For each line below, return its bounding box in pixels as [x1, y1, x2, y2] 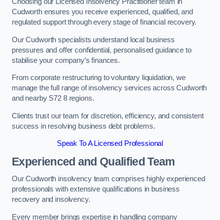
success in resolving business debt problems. [12, 122, 155, 130]
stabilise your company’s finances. [12, 56, 120, 64]
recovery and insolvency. [12, 195, 90, 204]
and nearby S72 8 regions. [12, 94, 94, 103]
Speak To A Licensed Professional [56, 139, 164, 148]
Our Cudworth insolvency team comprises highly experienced [12, 175, 205, 183]
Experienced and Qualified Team [12, 155, 175, 168]
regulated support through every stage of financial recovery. [12, 18, 197, 26]
